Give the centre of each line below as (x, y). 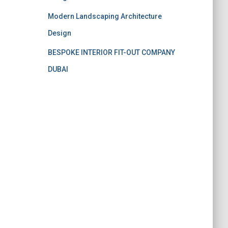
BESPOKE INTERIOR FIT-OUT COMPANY (111, 52)
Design (59, 33)
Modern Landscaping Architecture (105, 16)
